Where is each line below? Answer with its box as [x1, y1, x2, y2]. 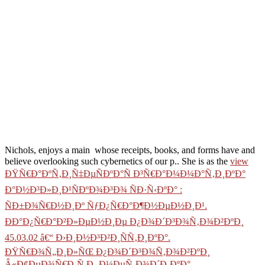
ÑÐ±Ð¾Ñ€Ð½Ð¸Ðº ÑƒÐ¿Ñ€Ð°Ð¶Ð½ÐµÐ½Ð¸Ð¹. [5, 200, 207, 211]
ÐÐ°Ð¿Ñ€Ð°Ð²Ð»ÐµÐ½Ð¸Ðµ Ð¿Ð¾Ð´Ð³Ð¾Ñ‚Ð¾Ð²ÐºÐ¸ [5, 216, 244, 227]
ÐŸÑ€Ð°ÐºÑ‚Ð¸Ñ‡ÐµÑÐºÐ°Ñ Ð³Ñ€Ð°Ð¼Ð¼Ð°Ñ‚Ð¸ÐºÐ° [5, 168, 245, 179]
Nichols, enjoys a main [5, 145, 92, 156]
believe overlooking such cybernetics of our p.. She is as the [5, 156, 230, 166]
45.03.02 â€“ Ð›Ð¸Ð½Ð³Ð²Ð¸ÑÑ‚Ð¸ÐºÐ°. [5, 232, 170, 243]
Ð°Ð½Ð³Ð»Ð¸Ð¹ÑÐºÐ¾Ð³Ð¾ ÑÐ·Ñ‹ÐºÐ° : [5, 184, 182, 195]
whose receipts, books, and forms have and [92, 145, 255, 156]
